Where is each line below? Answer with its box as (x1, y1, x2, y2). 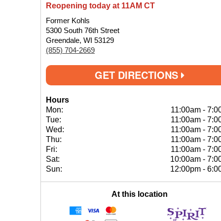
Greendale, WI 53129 (46, 36, 114, 44)
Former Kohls (46, 16, 90, 25)
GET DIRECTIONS (95, 68, 181, 82)
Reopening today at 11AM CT (46, 1, 155, 10)
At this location (111, 190, 168, 198)
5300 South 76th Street (46, 26, 119, 35)
